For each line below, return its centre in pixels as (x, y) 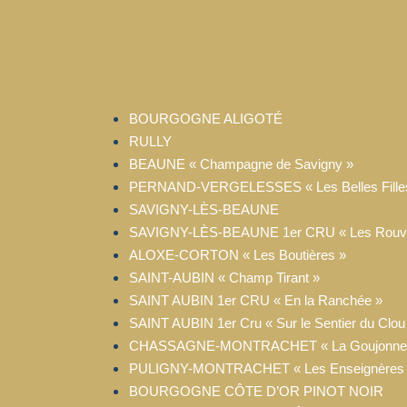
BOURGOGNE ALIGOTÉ (206, 118)
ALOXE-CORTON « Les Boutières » (238, 254)
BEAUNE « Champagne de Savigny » (241, 164)
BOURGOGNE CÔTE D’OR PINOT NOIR (256, 391)
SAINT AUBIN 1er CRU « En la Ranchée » (256, 300)
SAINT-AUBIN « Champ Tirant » (224, 277)
